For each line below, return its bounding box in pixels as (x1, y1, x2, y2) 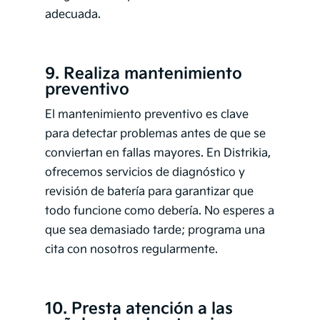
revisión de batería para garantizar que (44, 185, 254, 199)
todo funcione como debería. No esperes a (44, 204, 274, 219)
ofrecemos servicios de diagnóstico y (44, 166, 245, 180)
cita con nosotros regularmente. (44, 243, 218, 257)
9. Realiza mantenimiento (44, 64, 242, 84)
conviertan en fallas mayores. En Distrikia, (44, 146, 271, 161)
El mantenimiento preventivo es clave (44, 108, 249, 122)
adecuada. (44, 8, 101, 22)
